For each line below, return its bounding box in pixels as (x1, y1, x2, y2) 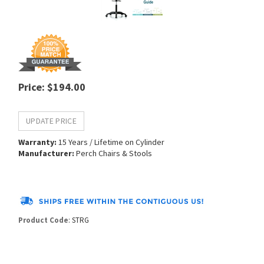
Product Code (18, 213, 68, 223)
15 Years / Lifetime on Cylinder (57, 134, 164, 146)
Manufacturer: (18, 146, 74, 157)
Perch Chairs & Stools (74, 146, 152, 157)
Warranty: (18, 134, 57, 146)
